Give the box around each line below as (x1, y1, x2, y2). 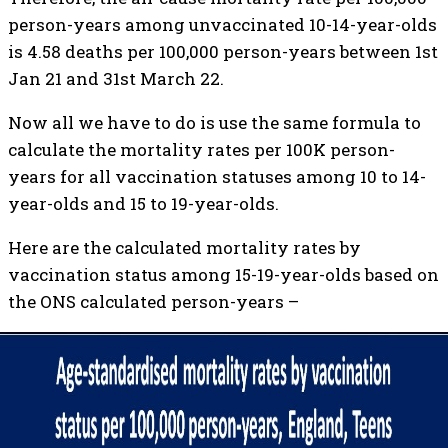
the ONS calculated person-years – (8, 290, 299, 313)
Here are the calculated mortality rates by (8, 236, 361, 259)
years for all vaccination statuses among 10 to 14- (8, 165, 426, 188)
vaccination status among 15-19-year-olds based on (8, 263, 439, 286)
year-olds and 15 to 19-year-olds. (8, 192, 279, 215)
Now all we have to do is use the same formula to (8, 111, 421, 134)
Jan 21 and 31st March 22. (8, 67, 224, 90)
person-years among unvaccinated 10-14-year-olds (8, 13, 437, 36)
